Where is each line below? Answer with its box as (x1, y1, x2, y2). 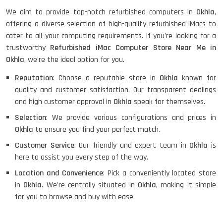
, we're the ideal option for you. (24, 55, 124, 65)
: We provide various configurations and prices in (46, 112, 216, 123)
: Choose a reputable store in (53, 73, 160, 83)
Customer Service (15, 140, 74, 151)
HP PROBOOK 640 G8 (84, 111, 149, 120)
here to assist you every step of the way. (15, 152, 148, 163)
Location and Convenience (15, 168, 104, 178)
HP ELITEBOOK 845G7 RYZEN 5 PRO (84, 56, 191, 66)
